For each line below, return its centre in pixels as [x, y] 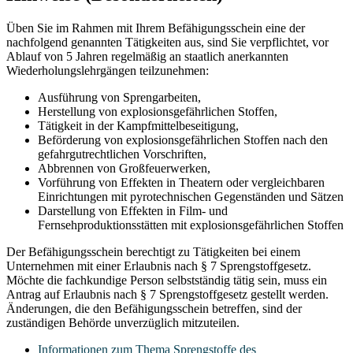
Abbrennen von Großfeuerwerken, [124, 169]
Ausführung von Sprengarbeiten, [119, 98]
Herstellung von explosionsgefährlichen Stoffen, [158, 112]
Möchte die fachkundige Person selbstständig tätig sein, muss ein [167, 281]
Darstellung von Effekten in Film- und [133, 211]
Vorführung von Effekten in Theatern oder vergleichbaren [181, 183]
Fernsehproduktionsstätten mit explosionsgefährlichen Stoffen [191, 225]
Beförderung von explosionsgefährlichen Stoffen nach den [183, 140]
